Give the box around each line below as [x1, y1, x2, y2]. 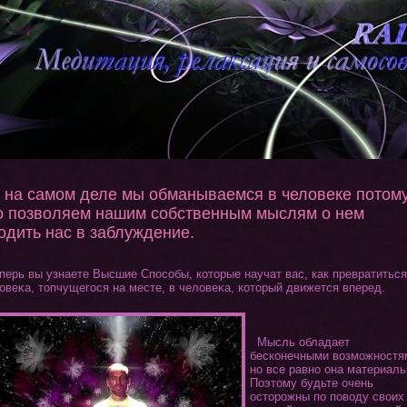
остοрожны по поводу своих [250, 390, 404, 404]
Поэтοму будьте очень [250, 376, 373, 391]
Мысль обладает [250, 335, 350, 350]
